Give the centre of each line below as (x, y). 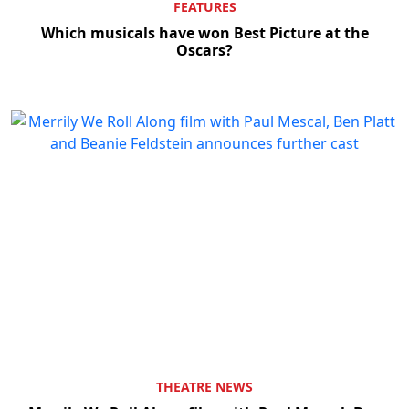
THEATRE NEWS (204, 387)
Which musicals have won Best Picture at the (204, 32)
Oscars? (204, 50)
